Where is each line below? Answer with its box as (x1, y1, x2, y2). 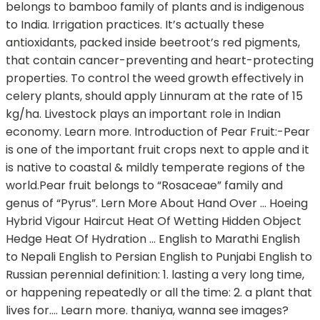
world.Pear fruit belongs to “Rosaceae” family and (6, 177, 283, 194)
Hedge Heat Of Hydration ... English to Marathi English (6, 231, 300, 248)
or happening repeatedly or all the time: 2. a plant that (6, 284, 312, 301)
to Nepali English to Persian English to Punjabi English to (6, 249, 312, 266)
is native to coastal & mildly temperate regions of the (6, 159, 305, 176)
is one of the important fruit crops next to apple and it (6, 141, 309, 159)
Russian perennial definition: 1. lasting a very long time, (6, 266, 304, 284)
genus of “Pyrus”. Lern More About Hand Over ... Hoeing (6, 195, 308, 212)
